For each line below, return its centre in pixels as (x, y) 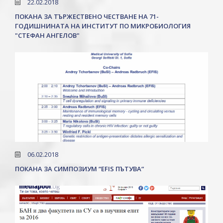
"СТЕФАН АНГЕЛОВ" (47, 35)
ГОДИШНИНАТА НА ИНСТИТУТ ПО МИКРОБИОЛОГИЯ (103, 26)
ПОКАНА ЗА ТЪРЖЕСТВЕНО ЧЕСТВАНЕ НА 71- (87, 16)
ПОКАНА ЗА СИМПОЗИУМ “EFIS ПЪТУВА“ (79, 169)
